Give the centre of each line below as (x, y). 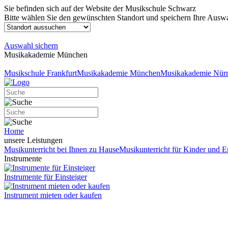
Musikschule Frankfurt (40, 73)
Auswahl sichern (31, 46)
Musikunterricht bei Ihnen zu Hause (62, 149)
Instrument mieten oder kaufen (53, 195)
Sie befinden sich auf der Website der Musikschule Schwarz (100, 8)
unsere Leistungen (33, 140)
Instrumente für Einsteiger (46, 177)
